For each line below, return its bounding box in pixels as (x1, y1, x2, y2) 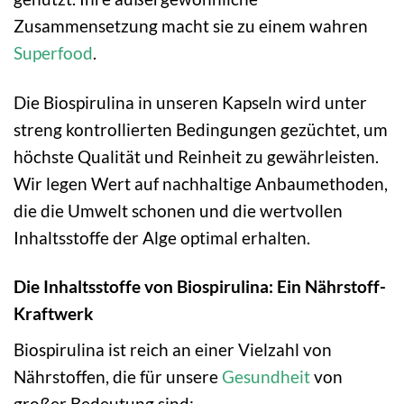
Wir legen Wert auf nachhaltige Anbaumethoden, (14, 172, 388, 194)
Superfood (14, 41, 93, 63)
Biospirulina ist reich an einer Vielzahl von (14, 339, 332, 361)
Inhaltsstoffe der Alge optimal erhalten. (14, 226, 310, 248)
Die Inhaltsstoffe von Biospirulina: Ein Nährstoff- (14, 276, 386, 298)
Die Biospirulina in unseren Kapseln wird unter (14, 91, 367, 113)
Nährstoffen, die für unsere (14, 366, 222, 388)
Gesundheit (222, 366, 310, 388)
